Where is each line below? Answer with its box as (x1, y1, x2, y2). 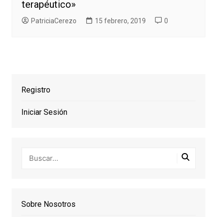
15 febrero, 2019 (94, 17, 146, 25)
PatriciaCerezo (31, 17, 77, 25)
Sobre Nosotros (21, 200, 76, 209)
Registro (21, 85, 50, 95)
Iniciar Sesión (21, 108, 67, 117)
